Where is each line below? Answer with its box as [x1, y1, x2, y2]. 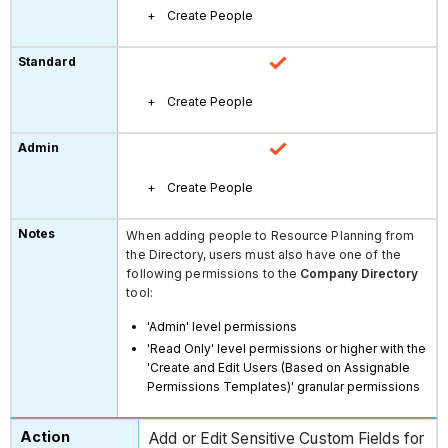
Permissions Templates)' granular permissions [147, 378, 421, 394]
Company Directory [300, 265, 418, 281]
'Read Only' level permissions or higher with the [147, 340, 427, 356]
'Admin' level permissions [147, 318, 298, 334]
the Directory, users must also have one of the [126, 246, 401, 262]
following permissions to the [126, 265, 301, 281]
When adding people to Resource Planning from [126, 227, 414, 243]
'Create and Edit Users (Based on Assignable [147, 359, 411, 375]
